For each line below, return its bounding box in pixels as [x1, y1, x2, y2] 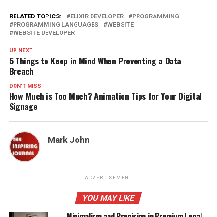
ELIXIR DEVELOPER [70, 12, 124, 20]
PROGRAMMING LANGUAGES [13, 20, 98, 28]
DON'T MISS [9, 82, 41, 89]
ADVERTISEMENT [84, 175, 133, 180]
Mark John [47, 135, 90, 145]
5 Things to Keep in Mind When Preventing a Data [9, 54, 182, 67]
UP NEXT [9, 47, 32, 54]
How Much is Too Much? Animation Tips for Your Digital [9, 89, 202, 102]
